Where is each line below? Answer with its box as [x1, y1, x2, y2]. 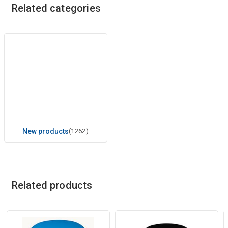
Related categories [11, 2, 101, 14]
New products [22, 127, 69, 135]
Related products [11, 179, 93, 191]
